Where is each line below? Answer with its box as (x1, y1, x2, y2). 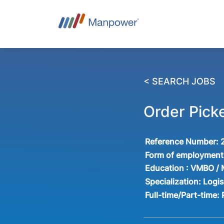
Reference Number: (145, 136, 221, 147)
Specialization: (145, 176, 203, 187)
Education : (145, 163, 189, 173)
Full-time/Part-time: (145, 189, 222, 200)
